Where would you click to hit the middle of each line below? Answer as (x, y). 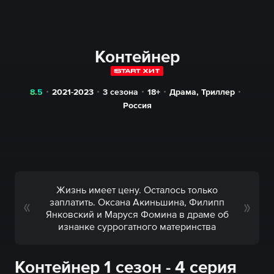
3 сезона (121, 92)
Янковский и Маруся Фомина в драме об (137, 214)
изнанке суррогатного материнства (137, 226)
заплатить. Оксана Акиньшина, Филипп (137, 202)
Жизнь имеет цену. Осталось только (137, 190)
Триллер (218, 92)
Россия (137, 105)
